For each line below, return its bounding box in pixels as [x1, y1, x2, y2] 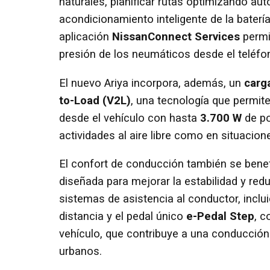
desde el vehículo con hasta [59, 111, 200, 125]
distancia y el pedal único [59, 210, 186, 224]
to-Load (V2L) [59, 93, 131, 107]
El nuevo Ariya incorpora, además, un [59, 76, 244, 90]
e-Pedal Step [186, 210, 254, 224]
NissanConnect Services [112, 30, 240, 44]
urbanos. [59, 245, 102, 259]
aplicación [59, 30, 112, 44]
